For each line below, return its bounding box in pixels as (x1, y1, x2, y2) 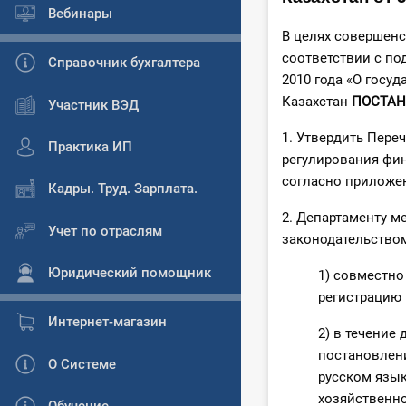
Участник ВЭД (48, 96, 139, 113)
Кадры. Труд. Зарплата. (48, 180, 198, 198)
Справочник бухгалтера (48, 54, 200, 72)
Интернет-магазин (48, 314, 167, 331)
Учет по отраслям (48, 222, 162, 239)
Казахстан (282, 93, 352, 111)
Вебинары (48, 5, 112, 22)
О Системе (48, 355, 116, 372)
